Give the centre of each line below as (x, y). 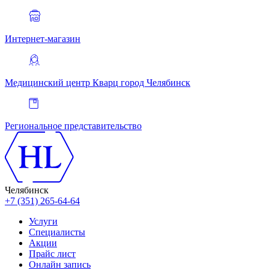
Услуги (43, 221)
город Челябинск (156, 83)
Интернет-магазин (43, 39)
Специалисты (57, 232)
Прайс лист (52, 254)
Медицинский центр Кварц (62, 83)
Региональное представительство (73, 126)
